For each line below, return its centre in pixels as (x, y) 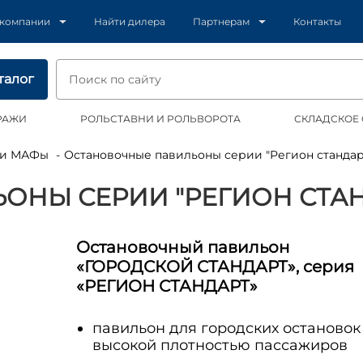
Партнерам (222, 21)
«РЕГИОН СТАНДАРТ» (167, 286)
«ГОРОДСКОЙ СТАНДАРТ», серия (215, 267)
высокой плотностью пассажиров (220, 345)
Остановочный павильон (183, 247)
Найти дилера (130, 21)
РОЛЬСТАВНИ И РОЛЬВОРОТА (161, 119)
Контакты (318, 21)
